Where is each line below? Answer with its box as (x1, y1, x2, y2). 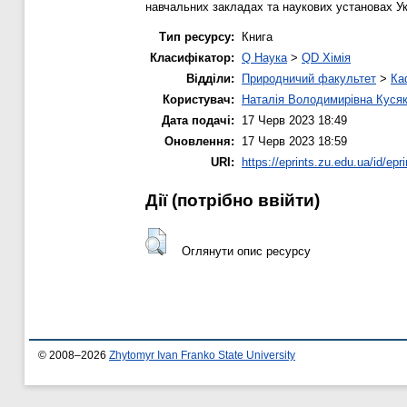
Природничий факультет (242, 71, 376, 85)
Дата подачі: (162, 113, 234, 127)
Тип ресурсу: (159, 29, 234, 44)
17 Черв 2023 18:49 (242, 113, 347, 127)
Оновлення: (164, 134, 234, 148)
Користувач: (163, 92, 234, 106)
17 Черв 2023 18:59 (242, 134, 347, 148)
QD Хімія (302, 50, 351, 65)
